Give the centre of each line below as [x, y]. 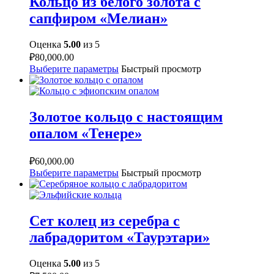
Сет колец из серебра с [105, 221]
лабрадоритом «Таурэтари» [120, 238]
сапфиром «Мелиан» [98, 19]
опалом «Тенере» [86, 134]
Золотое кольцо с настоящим [126, 117]
